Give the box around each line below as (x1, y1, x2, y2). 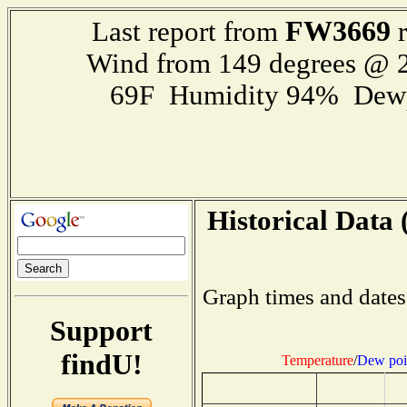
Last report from (92, 16, 285, 47)
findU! (60, 347, 143, 381)
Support (50, 313, 153, 347)
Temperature (281, 352, 353, 368)
